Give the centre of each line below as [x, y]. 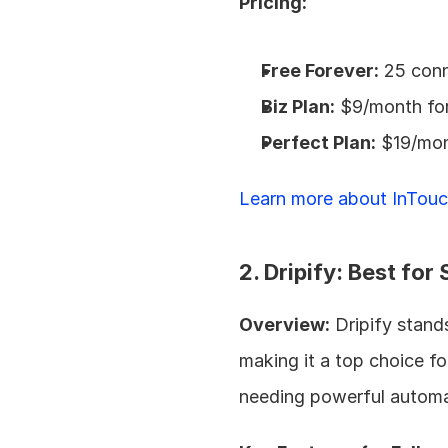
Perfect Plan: [319, 142]
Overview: [285, 324]
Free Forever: [320, 70]
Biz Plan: [298, 106]
